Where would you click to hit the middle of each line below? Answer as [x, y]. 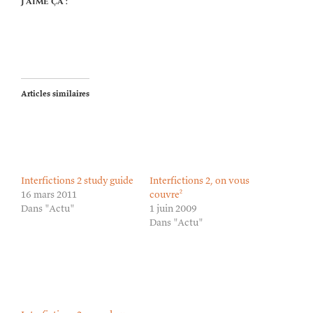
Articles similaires [55, 93]
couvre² [166, 195]
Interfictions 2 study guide [77, 181]
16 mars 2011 [49, 195]
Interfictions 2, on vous [199, 181]
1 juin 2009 [173, 209]
